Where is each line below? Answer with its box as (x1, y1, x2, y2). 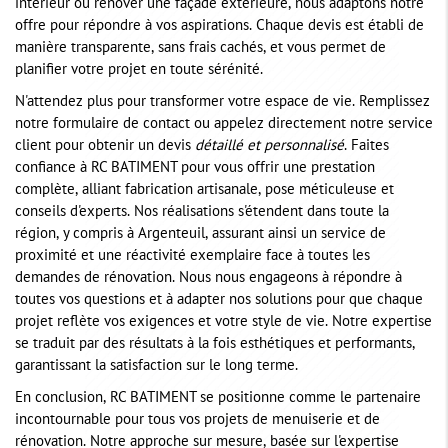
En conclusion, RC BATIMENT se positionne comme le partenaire (15, 392, 421, 406)
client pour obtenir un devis (15, 140, 195, 154)
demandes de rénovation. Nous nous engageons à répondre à (15, 272, 402, 286)
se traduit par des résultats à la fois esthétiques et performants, (15, 338, 415, 352)
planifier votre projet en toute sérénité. (15, 64, 263, 78)
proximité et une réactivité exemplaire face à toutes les (15, 250, 370, 264)
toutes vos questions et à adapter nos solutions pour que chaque (15, 294, 423, 308)
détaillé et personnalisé (195, 140, 344, 154)
